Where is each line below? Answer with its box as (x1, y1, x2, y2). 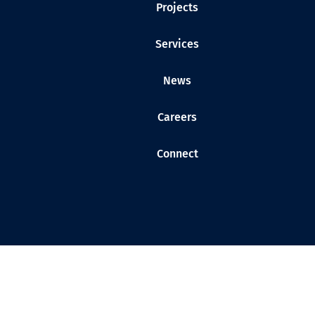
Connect (156, 147, 198, 161)
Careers (157, 110, 197, 124)
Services (155, 37, 199, 51)
